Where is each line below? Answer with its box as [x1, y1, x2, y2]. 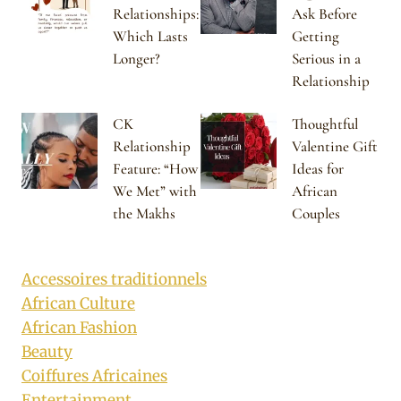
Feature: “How [113, 158, 198, 178]
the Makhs [113, 203, 175, 223]
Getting [292, 26, 339, 46]
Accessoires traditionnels [21, 269, 207, 290]
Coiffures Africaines [21, 366, 167, 387]
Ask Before [292, 4, 357, 23]
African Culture [21, 294, 135, 314]
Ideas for [292, 158, 344, 178]
